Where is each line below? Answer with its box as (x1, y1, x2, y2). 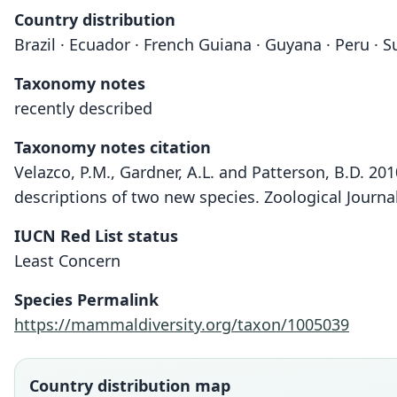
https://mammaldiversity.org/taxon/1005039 (14, 314, 349, 335)
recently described (14, 97, 152, 119)
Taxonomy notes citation (14, 136, 211, 158)
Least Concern (14, 250, 121, 271)
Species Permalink (14, 289, 159, 310)
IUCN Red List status (14, 225, 178, 246)
